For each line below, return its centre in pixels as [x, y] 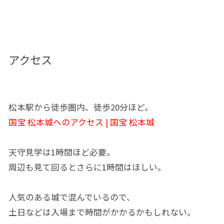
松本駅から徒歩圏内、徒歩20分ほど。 [80, 107]
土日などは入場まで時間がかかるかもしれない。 [102, 212]
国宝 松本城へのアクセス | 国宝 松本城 [81, 122]
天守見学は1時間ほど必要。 [61, 152]
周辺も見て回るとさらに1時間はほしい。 [87, 167]
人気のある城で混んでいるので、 [71, 197]
